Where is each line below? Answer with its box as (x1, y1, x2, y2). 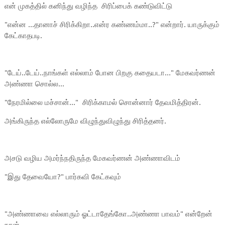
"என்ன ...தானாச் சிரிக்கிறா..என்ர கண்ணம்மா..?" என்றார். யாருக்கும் (4, 20, 219, 29)
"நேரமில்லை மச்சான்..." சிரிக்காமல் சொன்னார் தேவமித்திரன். (4, 98, 203, 107)
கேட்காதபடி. (4, 31, 42, 40)
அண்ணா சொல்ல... (4, 79, 64, 88)
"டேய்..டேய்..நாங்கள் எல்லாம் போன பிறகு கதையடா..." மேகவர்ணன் (4, 68, 215, 77)
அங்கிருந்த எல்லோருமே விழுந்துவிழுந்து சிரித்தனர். (4, 117, 168, 126)
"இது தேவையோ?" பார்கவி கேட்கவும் (4, 172, 121, 181)
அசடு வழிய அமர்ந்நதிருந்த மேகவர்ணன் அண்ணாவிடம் (4, 154, 182, 163)
